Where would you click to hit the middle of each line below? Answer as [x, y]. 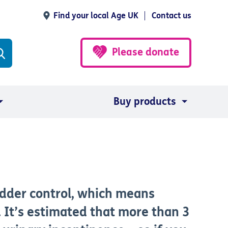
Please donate [146, 52]
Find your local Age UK [96, 16]
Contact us [172, 16]
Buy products [145, 102]
